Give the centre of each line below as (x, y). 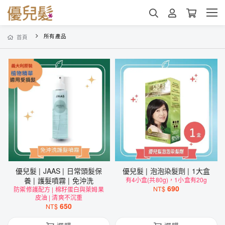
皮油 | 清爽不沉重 (59, 197)
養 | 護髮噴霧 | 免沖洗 (59, 180)
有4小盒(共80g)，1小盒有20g (166, 180)
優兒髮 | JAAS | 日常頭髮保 (29, 171)
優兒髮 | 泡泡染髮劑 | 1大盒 (180, 171)
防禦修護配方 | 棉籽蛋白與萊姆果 (59, 189)
